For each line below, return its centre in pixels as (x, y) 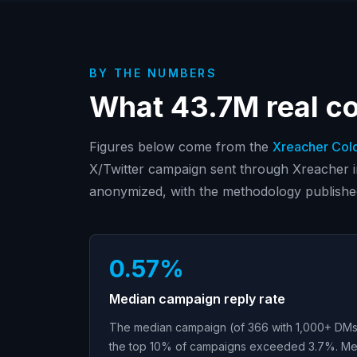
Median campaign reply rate (197, 299)
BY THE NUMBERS (153, 73)
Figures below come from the (179, 147)
